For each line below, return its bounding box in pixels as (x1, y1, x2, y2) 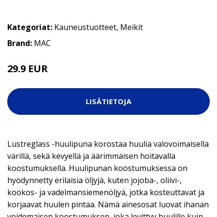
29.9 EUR (7, 62, 48, 75)
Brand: (7, 37, 34, 48)
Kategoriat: (7, 21, 52, 32)
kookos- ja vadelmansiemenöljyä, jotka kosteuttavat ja (7, 186, 204, 198)
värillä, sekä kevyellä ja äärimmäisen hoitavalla (7, 150, 175, 161)
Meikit (120, 21, 143, 32)
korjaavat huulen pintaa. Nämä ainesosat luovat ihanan (7, 199, 209, 210)
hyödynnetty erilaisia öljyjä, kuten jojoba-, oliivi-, (7, 174, 182, 186)
